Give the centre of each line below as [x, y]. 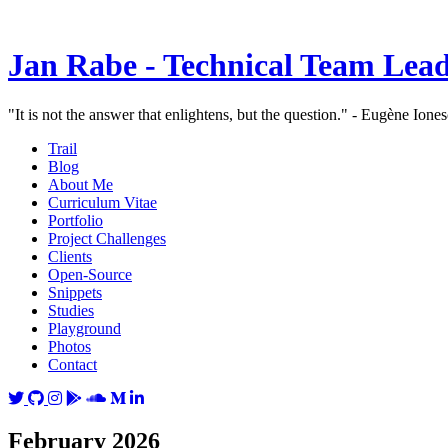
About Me [80, 184]
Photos [69, 346]
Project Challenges [107, 238]
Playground [84, 328]
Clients [70, 256]
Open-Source [90, 274]
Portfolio [75, 220]
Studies [71, 310]
